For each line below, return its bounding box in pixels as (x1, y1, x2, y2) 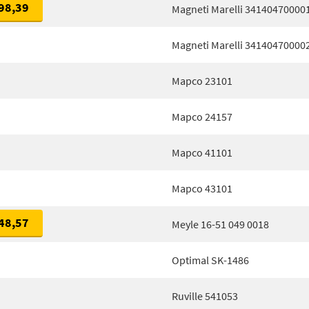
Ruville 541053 (172, 289, 238, 303)
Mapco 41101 (172, 146, 232, 159)
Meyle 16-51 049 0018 (172, 217, 269, 231)
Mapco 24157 (172, 110, 232, 123)
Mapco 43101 (172, 181, 232, 195)
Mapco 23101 (172, 74, 232, 88)
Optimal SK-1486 (172, 253, 249, 267)
